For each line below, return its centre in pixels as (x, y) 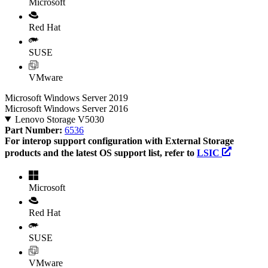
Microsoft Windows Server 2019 (66, 98)
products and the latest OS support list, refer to (101, 153)
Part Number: (35, 130)
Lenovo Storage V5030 (59, 119)
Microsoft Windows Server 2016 (66, 108)
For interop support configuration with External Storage (119, 141)
